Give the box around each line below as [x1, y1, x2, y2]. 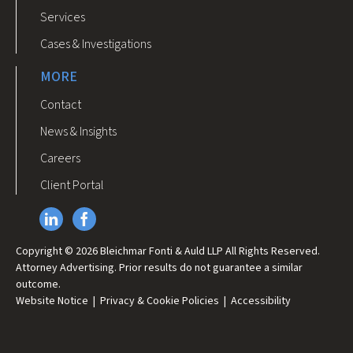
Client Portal [40, 176, 104, 194]
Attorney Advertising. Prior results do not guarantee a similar [16, 259, 303, 276]
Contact [40, 95, 81, 113]
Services [40, 8, 85, 26]
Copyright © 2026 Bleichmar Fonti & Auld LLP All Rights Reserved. [16, 243, 320, 259]
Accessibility [231, 292, 291, 309]
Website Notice [16, 292, 88, 309]
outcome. [16, 276, 61, 292]
